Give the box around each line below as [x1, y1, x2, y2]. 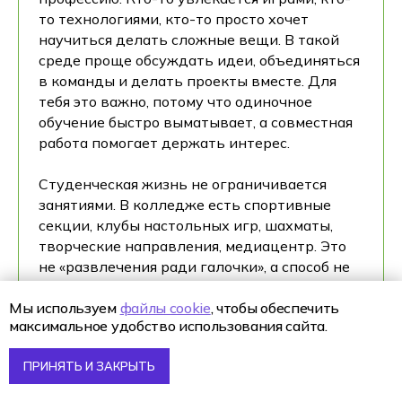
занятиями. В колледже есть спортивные [39, 195, 331, 214]
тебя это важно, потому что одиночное [39, 92, 312, 110]
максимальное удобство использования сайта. [9, 317, 328, 336]
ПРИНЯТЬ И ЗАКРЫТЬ [23, 359, 155, 374]
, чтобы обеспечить [210, 299, 339, 318]
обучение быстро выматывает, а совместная [39, 112, 353, 131]
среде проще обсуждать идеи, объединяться [39, 50, 360, 69]
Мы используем [9, 299, 120, 318]
